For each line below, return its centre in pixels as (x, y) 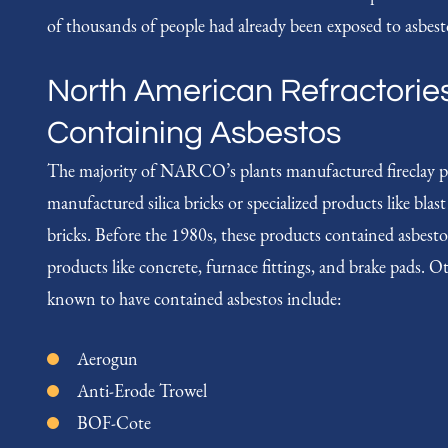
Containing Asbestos (194, 133)
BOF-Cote (114, 423)
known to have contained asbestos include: (194, 298)
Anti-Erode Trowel (142, 391)
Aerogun (107, 359)
